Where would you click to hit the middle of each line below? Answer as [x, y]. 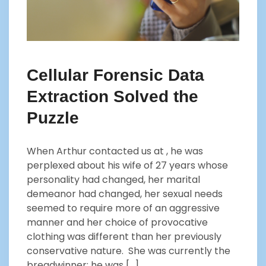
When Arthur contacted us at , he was [115, 151]
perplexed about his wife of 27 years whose [127, 166]
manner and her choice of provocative [117, 223]
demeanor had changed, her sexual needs [125, 194]
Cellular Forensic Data [115, 75]
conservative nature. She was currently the [129, 251]
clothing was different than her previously [124, 237]
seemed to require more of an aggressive [123, 208]
